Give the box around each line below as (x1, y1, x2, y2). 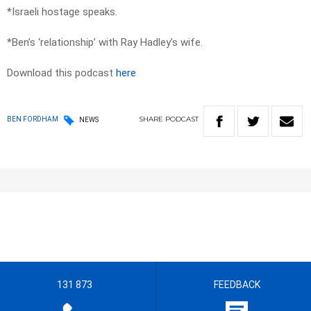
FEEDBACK (213, 279, 260, 291)
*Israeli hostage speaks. (7, 6, 117, 19)
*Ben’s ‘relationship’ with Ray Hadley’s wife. (7, 36, 203, 49)
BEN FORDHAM (7, 115, 58, 124)
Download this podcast (7, 67, 116, 80)
